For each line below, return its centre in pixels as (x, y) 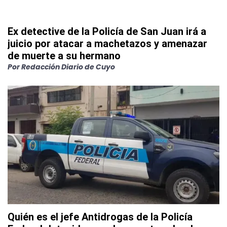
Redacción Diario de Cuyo (68, 67)
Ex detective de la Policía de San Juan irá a (107, 32)
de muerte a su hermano (64, 56)
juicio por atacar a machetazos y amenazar (107, 44)
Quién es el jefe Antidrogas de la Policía (100, 217)
